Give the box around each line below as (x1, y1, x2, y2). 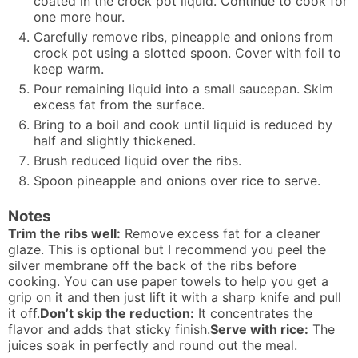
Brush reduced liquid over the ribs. (34, 153, 245, 169)
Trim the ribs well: (8, 225, 121, 241)
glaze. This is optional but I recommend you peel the (8, 241, 326, 257)
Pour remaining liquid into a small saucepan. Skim (34, 81, 333, 97)
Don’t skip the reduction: (40, 304, 194, 321)
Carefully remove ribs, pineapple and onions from (34, 29, 333, 46)
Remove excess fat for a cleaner (121, 225, 320, 241)
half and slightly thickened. (34, 133, 204, 149)
